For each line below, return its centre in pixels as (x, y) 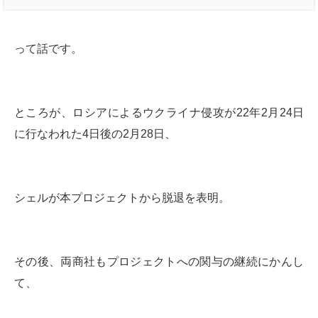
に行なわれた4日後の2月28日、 (95, 133)
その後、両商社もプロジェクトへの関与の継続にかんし (159, 261)
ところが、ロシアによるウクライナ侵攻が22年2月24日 (159, 112)
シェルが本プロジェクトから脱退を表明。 (122, 197)
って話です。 (48, 48)
